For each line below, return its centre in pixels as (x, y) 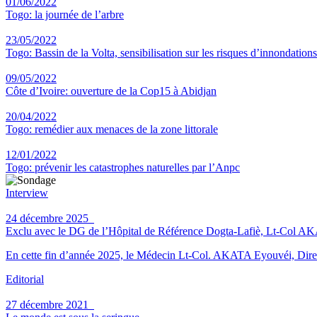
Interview (27, 193)
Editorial (25, 279)
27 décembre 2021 (50, 305)
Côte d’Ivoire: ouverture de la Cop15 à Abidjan (111, 91)
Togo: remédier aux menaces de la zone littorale (112, 129)
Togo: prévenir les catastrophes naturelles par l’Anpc (123, 167)
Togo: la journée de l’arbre (65, 15)
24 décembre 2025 (50, 218)
